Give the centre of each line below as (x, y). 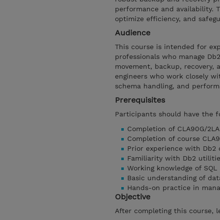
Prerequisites (140, 100)
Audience (133, 33)
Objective (133, 197)
